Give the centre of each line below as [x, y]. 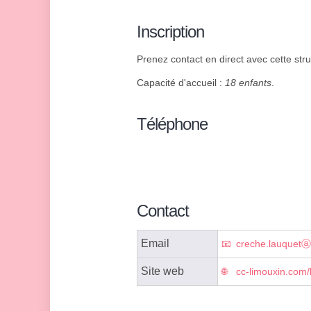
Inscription [170, 32]
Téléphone [172, 124]
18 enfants [248, 83]
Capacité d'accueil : [181, 83]
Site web [162, 271]
